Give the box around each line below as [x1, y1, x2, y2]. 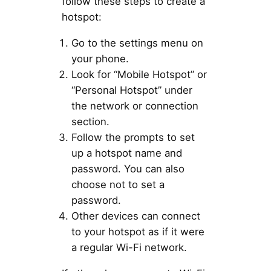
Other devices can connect [71, 209, 200, 222]
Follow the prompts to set [71, 131, 195, 143]
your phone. [71, 52, 129, 65]
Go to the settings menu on [71, 36, 203, 49]
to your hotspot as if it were [71, 225, 204, 238]
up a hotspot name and [71, 146, 182, 159]
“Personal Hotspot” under [71, 83, 192, 96]
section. [71, 115, 109, 128]
